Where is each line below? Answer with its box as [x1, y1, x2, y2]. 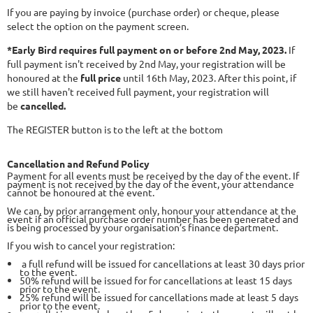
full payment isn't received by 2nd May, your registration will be [7, 57, 286, 70]
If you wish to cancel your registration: [7, 238, 175, 252]
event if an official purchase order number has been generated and [7, 212, 298, 225]
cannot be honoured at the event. [7, 185, 154, 198]
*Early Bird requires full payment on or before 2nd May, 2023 [7, 43, 284, 56]
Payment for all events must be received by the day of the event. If [7, 168, 299, 182]
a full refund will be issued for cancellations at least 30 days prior [20, 256, 305, 270]
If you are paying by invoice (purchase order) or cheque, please [7, 5, 279, 18]
